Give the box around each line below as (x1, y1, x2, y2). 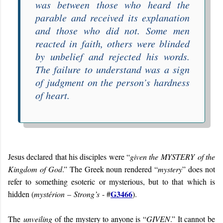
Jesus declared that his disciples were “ (8, 151, 130, 162)
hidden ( (8, 188, 34, 199)
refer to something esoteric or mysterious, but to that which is (8, 176, 215, 187)
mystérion (34, 188, 65, 199)
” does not (182, 163, 216, 174)
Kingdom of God (8, 163, 62, 174)
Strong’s (74, 188, 100, 199)
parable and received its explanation (35, 10, 190, 24)
